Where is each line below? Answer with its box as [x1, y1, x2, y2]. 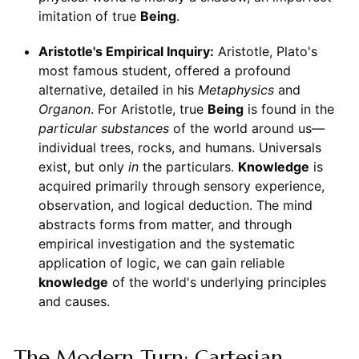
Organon [38, 101, 91, 118]
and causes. [38, 293, 110, 310]
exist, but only [38, 159, 128, 175]
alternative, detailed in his [38, 82, 198, 99]
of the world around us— [168, 120, 325, 137]
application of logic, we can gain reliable [38, 255, 284, 272]
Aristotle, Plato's [213, 43, 317, 60]
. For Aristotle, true [90, 101, 208, 118]
